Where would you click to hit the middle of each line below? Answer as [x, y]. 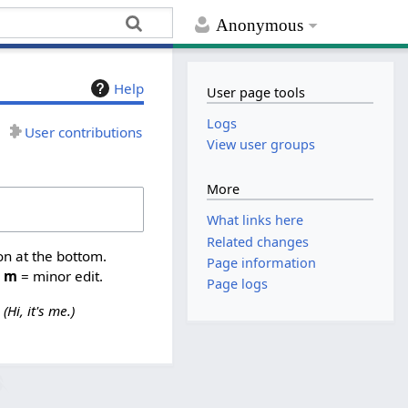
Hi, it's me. [39, 311]
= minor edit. [61, 275]
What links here [255, 220]
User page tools [256, 92]
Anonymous [260, 25]
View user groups [261, 145]
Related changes [258, 241]
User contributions [84, 132]
